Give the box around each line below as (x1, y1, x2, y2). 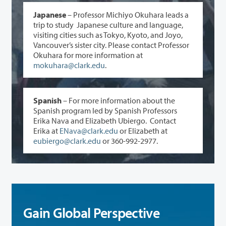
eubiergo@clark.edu (33, 135, 101, 146)
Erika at (33, 125, 60, 136)
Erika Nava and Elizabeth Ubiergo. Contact (33, 115, 51, 126)
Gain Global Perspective (23, 203, 159, 221)
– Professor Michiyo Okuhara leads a (66, 9, 189, 20)
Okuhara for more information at (33, 49, 143, 60)
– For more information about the (62, 95, 175, 105)
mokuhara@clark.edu (33, 60, 105, 70)
